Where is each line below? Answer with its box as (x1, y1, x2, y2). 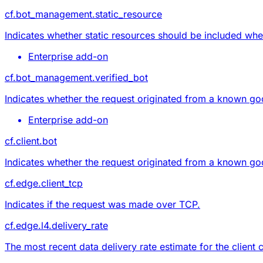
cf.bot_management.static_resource (5, 8, 162, 20)
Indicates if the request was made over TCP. (5, 198, 200, 210)
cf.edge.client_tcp (5, 177, 83, 189)
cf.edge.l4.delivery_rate (5, 219, 108, 231)
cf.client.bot (5, 134, 57, 147)
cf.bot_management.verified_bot (5, 71, 148, 83)
